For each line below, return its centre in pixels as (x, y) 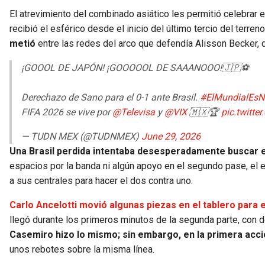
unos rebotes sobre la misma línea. (82, 250)
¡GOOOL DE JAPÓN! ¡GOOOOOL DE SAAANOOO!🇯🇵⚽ (135, 68)
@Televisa (134, 112)
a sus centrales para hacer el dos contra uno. (101, 181)
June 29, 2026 (171, 137)
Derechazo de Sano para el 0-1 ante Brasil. (111, 98)
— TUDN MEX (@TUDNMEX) (81, 137)
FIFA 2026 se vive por (67, 112)
